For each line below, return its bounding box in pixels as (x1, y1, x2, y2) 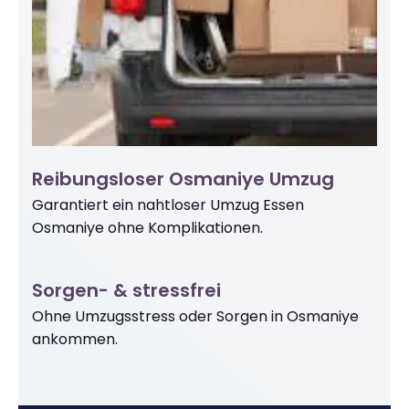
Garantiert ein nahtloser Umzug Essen (32, 194, 304, 216)
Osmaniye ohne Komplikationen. (32, 217, 263, 239)
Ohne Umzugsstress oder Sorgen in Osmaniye (32, 306, 359, 328)
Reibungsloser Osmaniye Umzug (32, 166, 334, 193)
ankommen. (32, 329, 118, 351)
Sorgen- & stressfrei (32, 278, 221, 304)
